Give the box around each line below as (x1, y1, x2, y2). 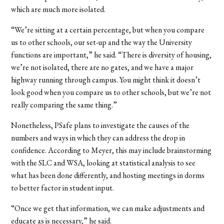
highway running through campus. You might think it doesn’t (11, 74, 201, 85)
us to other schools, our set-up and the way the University (11, 36, 192, 47)
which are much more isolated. (11, 3, 106, 14)
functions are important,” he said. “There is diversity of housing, (11, 49, 212, 60)
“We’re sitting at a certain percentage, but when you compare (11, 24, 205, 35)
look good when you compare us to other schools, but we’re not (11, 86, 211, 97)
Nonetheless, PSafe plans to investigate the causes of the (11, 119, 190, 130)
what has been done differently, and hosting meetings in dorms (11, 169, 205, 180)
